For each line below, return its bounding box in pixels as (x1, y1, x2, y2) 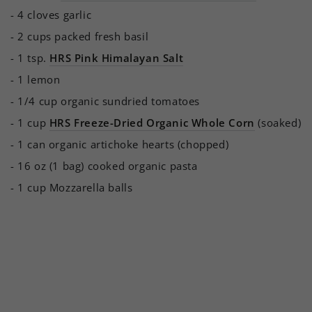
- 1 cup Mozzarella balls (10, 180, 133, 194)
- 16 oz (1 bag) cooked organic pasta (10, 158, 198, 173)
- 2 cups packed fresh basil (10, 29, 149, 43)
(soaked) (254, 115, 302, 130)
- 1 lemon (10, 72, 61, 86)
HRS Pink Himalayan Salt (49, 50, 184, 65)
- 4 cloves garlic (10, 7, 92, 22)
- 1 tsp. (10, 50, 50, 65)
